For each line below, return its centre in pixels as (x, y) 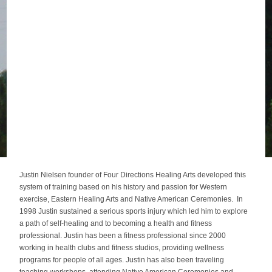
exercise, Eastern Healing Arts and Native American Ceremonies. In (131, 199)
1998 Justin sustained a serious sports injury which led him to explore (134, 212)
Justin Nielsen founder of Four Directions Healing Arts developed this (133, 175)
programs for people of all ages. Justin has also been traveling (122, 260)
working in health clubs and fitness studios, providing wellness (122, 248)
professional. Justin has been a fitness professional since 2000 (123, 236)
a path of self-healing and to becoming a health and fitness (116, 224)
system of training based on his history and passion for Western (124, 187)
